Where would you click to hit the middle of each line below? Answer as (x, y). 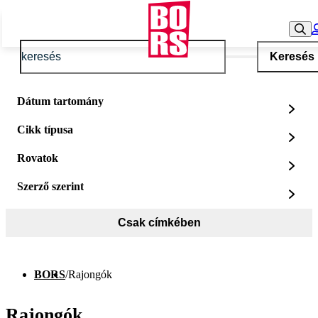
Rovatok (38, 158)
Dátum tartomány (60, 101)
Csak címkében (159, 223)
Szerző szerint (50, 186)
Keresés (292, 56)
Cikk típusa (45, 130)
